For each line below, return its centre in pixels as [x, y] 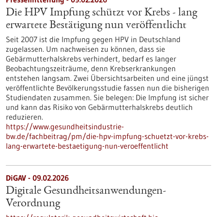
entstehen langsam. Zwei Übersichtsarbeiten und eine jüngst [107, 78]
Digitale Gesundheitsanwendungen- [86, 191]
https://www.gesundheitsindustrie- [65, 126]
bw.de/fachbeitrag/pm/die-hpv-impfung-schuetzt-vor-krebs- [107, 136]
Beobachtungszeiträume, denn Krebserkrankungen [91, 68]
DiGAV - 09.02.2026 [37, 178]
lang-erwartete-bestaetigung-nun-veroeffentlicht [87, 146]
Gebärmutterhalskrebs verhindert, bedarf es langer [91, 59]
